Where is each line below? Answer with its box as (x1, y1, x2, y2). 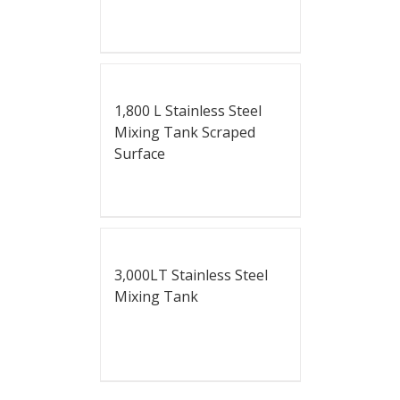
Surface (113, 144, 165, 164)
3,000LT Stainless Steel (113, 265, 268, 286)
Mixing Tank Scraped (113, 122, 255, 143)
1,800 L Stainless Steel (113, 101, 262, 121)
